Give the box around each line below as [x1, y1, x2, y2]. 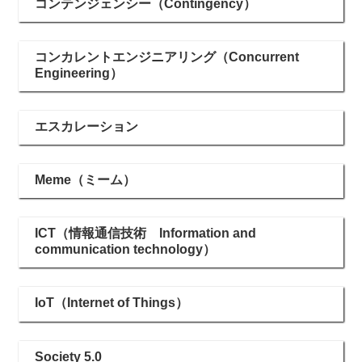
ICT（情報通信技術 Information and [35, 226, 256, 241]
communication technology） [35, 242, 216, 257]
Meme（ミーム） [35, 173, 136, 187]
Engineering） [35, 65, 123, 80]
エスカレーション [35, 119, 138, 133]
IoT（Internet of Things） [35, 296, 188, 310]
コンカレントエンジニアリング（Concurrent [35, 49, 299, 64]
